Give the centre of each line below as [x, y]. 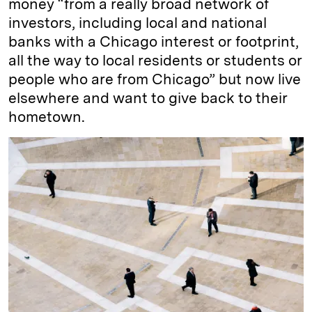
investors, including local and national [138, 23]
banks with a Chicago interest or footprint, [154, 41]
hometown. [47, 117]
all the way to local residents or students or [155, 60]
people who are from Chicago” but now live [155, 79]
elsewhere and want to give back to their [148, 98]
